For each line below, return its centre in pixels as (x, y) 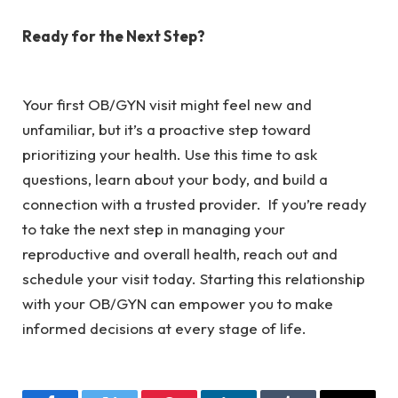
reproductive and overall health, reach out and (180, 253)
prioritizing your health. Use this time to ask (170, 154)
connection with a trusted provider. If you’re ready (195, 203)
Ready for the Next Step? (116, 36)
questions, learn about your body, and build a (175, 179)
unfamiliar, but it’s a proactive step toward (167, 129)
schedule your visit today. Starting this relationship (194, 278)
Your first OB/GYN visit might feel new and (167, 104)
